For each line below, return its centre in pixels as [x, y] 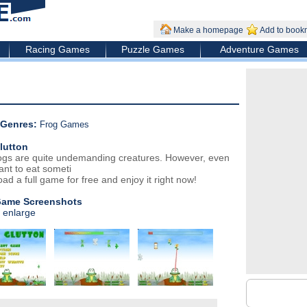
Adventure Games [259, 49]
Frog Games [64, 124]
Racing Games [57, 49]
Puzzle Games [153, 49]
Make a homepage [208, 30]
